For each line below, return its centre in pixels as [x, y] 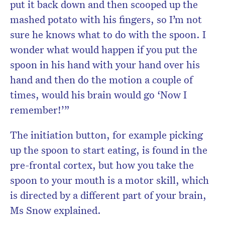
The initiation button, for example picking [106, 135]
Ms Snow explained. [55, 210]
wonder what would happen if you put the [104, 49]
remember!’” [40, 110]
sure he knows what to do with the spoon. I [108, 34]
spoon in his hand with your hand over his [105, 65]
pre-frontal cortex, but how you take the [102, 165]
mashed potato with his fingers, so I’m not [106, 19]
